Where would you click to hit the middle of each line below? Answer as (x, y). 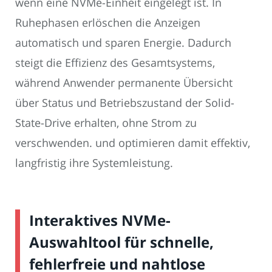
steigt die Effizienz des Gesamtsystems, (115, 63)
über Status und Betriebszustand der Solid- (125, 103)
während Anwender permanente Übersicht (124, 83)
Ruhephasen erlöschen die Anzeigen (108, 23)
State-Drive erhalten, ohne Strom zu (106, 123)
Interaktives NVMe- (100, 220)
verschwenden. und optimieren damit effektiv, (133, 143)
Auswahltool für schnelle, (121, 242)
